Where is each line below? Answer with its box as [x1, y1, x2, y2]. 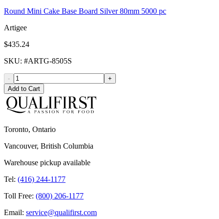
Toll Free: [4, 192, 34, 200]
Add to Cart [8, 85, 40, 93]
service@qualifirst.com [26, 208, 97, 217]
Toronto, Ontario [4, 125, 56, 134]
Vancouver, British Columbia [4, 142, 93, 151]
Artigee [4, 23, 27, 32]
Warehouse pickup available [4, 158, 90, 167]
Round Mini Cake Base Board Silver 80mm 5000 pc [4, 7, 166, 16]
